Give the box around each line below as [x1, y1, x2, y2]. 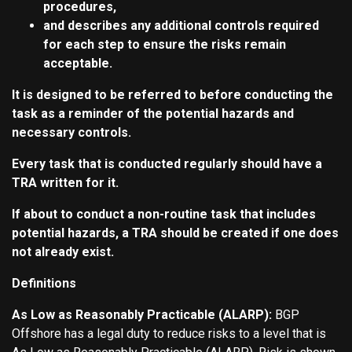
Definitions [12, 276, 76, 291]
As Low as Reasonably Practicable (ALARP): [12, 307, 275, 323]
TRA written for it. [12, 175, 119, 191]
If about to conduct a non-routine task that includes [12, 207, 316, 222]
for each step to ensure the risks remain [43, 37, 286, 53]
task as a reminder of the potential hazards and [12, 106, 294, 122]
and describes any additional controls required [43, 18, 319, 34]
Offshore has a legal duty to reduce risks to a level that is [12, 326, 326, 342]
